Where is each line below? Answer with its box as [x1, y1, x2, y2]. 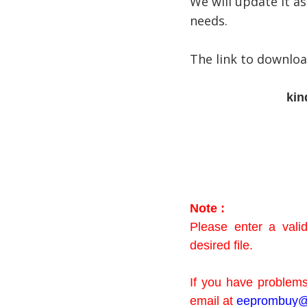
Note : [190, 201, 225, 215]
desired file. [190, 238, 253, 252]
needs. [190, 12, 228, 29]
